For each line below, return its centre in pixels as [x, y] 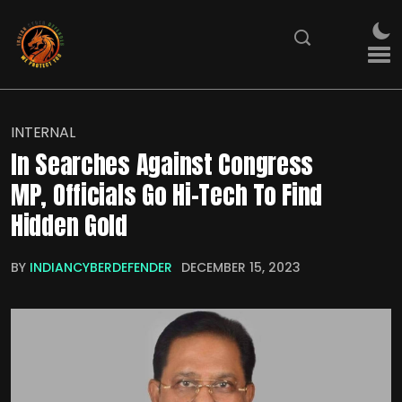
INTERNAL [43, 133]
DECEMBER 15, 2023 [241, 268]
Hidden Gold [69, 226]
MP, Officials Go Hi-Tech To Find [167, 195]
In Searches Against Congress [162, 165]
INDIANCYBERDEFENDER [101, 268]
